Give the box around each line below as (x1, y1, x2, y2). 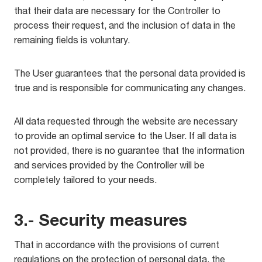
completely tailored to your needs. (14, 174, 157, 185)
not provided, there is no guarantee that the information (14, 144, 244, 156)
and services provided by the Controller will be (14, 159, 205, 170)
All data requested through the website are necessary (14, 115, 237, 126)
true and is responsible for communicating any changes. (14, 82, 246, 93)
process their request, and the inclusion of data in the (14, 19, 236, 30)
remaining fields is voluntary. (14, 34, 130, 45)
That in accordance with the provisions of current (14, 239, 219, 250)
